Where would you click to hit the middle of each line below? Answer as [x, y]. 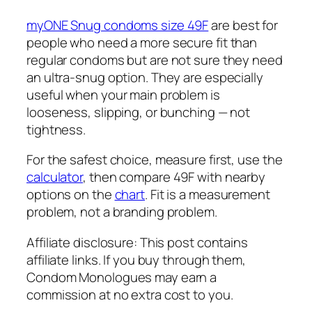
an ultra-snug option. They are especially [145, 77]
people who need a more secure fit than [142, 42]
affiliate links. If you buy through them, [136, 259]
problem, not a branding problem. [122, 212]
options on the [71, 195]
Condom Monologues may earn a [122, 277]
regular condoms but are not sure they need [155, 60]
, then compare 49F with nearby [174, 177]
